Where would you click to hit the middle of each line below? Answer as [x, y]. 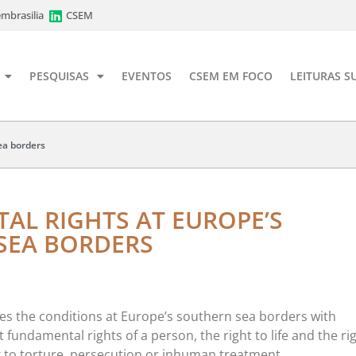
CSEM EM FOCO [231, 75]
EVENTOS [147, 75]
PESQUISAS [59, 75]
